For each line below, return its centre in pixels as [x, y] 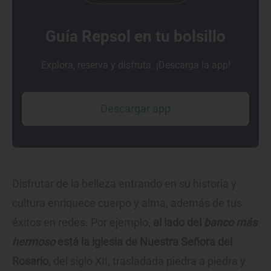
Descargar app [135, 109]
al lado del [178, 223]
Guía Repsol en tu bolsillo [135, 37]
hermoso [34, 242]
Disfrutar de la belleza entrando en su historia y [124, 184]
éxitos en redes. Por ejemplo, [83, 223]
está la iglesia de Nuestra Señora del [144, 242]
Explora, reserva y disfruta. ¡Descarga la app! [135, 65]
